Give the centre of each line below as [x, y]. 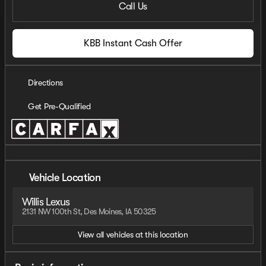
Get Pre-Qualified [59, 106]
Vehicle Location [65, 177]
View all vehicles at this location [133, 235]
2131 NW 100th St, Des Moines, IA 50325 [89, 211]
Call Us [133, 7]
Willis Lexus [46, 202]
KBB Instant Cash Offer [133, 43]
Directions [46, 83]
